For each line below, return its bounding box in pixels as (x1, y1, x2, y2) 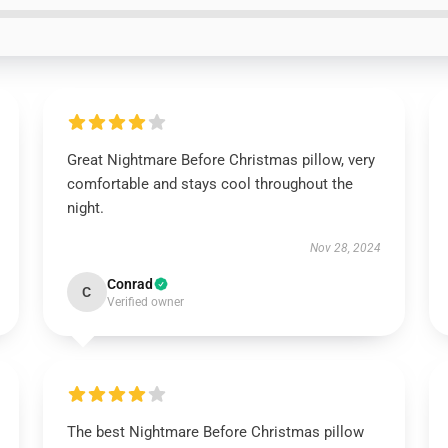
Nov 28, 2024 (310, 241, 382, 255)
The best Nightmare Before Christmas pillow (66, 423, 364, 441)
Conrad (106, 276, 153, 292)
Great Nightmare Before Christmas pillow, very (66, 151, 375, 169)
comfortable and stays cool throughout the (66, 175, 353, 193)
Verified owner (106, 295, 184, 309)
